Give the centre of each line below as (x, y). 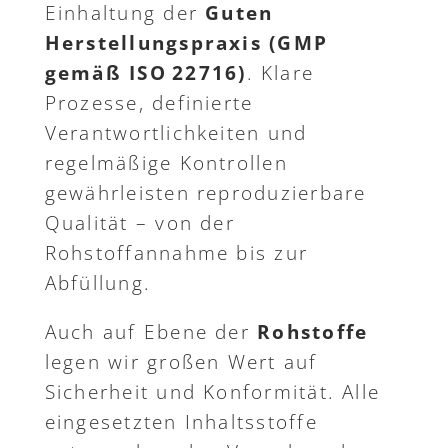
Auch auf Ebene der (151, 332)
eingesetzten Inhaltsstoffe (181, 422)
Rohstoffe (313, 332)
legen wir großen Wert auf (181, 362)
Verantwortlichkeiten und (176, 133)
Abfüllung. (98, 283)
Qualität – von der (139, 223)
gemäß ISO (105, 73)
